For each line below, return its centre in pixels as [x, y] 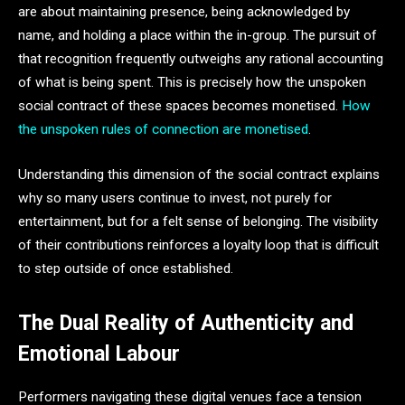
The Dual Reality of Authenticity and [186, 324]
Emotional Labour [99, 354]
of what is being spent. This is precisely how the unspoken [192, 83]
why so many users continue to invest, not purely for [175, 198]
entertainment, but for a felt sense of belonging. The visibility [198, 222]
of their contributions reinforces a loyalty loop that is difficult [198, 245]
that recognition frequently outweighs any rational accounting [201, 59]
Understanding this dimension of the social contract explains [199, 175]
